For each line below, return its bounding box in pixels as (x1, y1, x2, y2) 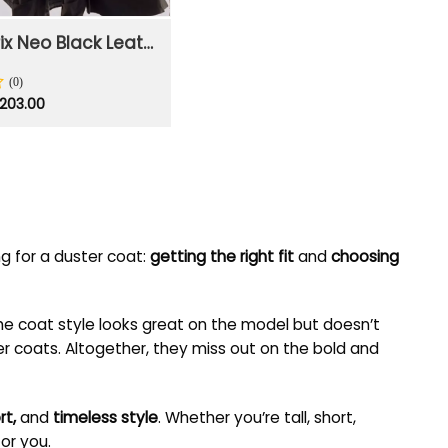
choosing (331, 246, 399, 268)
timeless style (53, 406, 158, 428)
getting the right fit (150, 246, 294, 268)
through (44, 131, 101, 152)
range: (44, 105, 89, 126)
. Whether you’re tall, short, (158, 406, 356, 428)
